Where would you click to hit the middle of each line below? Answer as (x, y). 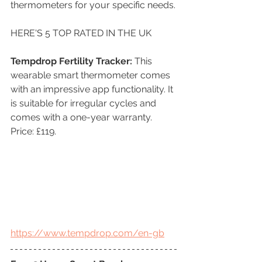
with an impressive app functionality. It (93, 89)
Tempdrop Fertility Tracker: (73, 61)
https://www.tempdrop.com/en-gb (87, 233)
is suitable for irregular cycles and (85, 103)
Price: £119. (33, 131)
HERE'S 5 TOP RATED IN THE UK (82, 33)
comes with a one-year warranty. (82, 117)
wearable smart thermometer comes (92, 75)
